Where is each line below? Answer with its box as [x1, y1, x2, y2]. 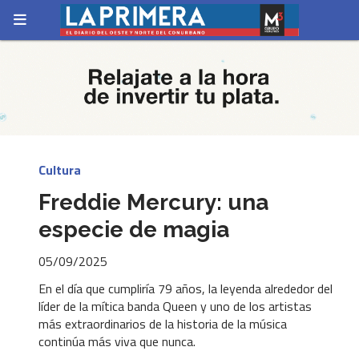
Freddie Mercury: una [38, 189, 268, 216]
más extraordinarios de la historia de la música [38, 314, 287, 334]
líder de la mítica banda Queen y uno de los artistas [38, 296, 312, 317]
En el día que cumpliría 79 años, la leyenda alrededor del [38, 279, 333, 299]
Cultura [38, 160, 81, 180]
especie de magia [38, 216, 229, 243]
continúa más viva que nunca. [38, 332, 196, 352]
